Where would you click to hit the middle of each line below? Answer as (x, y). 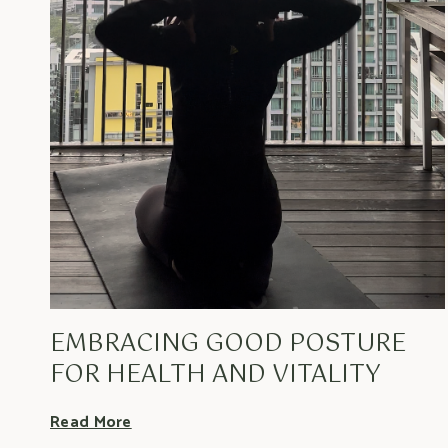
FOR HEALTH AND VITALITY (215, 375)
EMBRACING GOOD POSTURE (228, 344)
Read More (91, 423)
